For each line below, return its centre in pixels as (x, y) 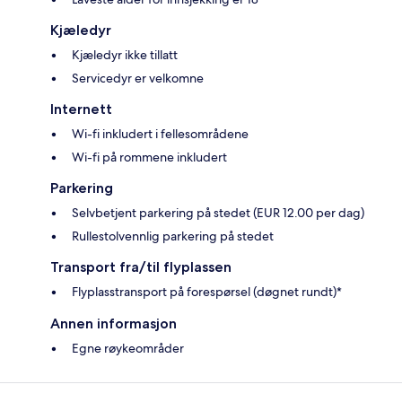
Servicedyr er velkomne (138, 78)
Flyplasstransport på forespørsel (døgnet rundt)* (207, 291)
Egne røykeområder (128, 348)
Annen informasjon (114, 323)
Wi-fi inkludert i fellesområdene (160, 133)
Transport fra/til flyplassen (141, 267)
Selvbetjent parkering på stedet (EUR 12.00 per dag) (218, 212)
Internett (81, 109)
